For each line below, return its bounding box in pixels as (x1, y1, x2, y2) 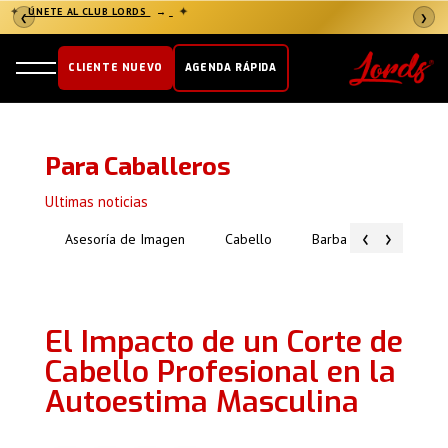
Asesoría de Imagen (64, 230, 185, 248)
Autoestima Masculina (44, 382, 359, 423)
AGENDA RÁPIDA (184, 61, 277, 74)
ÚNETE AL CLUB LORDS (24, 5, 151, 18)
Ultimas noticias (44, 192, 148, 211)
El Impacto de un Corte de (44, 322, 403, 363)
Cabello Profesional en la (44, 352, 396, 393)
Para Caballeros (44, 150, 231, 180)
